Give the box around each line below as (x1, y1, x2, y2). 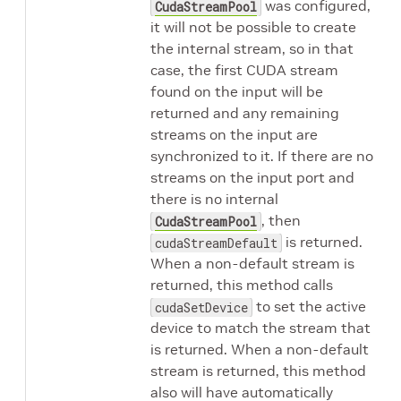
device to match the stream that (150, 319, 371, 337)
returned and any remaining (150, 104, 339, 122)
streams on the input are (150, 125, 318, 143)
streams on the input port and (150, 168, 354, 186)
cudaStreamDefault (155, 235, 277, 252)
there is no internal (150, 190, 278, 208)
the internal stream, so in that (150, 39, 354, 57)
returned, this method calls (150, 276, 333, 294)
